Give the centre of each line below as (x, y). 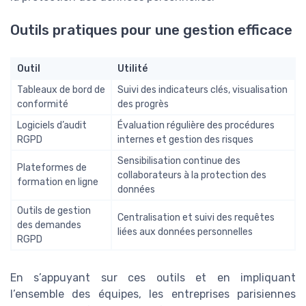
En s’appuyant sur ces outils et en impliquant (153, 278)
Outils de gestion (54, 211)
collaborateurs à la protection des (192, 176)
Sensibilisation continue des (179, 161)
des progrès (143, 105)
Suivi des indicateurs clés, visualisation (203, 90)
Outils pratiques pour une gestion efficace (151, 30)
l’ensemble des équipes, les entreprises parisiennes (153, 294)
